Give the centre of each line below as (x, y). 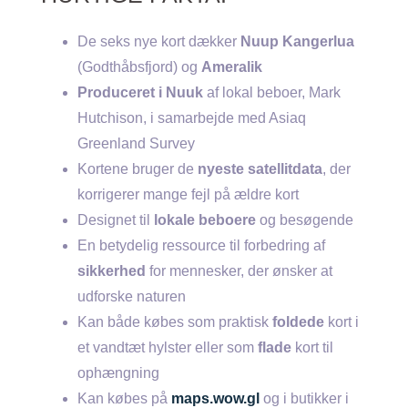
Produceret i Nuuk (142, 92)
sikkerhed (112, 271)
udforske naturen (132, 296)
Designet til (116, 220)
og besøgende (305, 220)
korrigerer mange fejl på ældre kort (188, 194)
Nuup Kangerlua (297, 41)
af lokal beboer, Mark (274, 92)
